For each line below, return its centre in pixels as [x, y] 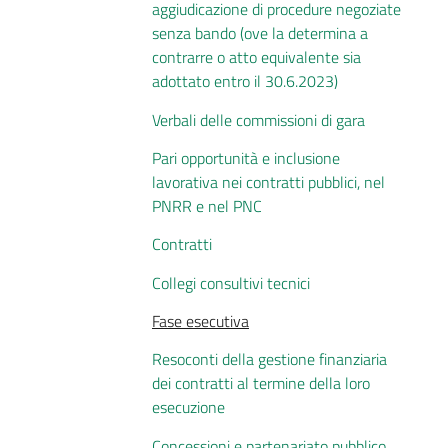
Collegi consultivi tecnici [231, 282]
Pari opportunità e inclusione [246, 157]
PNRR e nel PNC [207, 205]
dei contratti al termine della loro [261, 383]
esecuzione [188, 407]
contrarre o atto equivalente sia [256, 57]
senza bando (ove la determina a [260, 33]
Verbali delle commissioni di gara [258, 119]
